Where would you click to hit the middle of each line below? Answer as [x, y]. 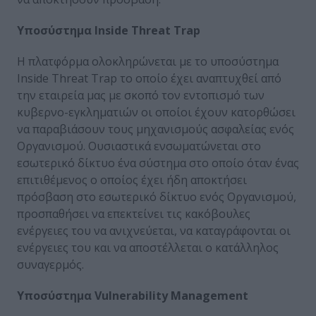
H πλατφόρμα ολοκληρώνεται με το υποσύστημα [148, 61]
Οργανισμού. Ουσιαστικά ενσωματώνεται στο [139, 146]
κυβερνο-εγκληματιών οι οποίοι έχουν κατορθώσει [156, 112]
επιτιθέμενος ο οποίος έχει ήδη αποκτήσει [132, 180]
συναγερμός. [50, 264]
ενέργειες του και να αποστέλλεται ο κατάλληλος [148, 247]
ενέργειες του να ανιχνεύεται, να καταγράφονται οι [154, 230]
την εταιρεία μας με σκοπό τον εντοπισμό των [141, 95]
